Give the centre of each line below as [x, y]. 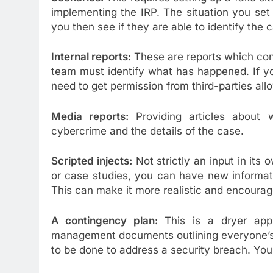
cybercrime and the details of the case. [147, 131]
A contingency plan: [108, 220]
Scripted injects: [92, 161]
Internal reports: [91, 57]
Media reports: [90, 116]
